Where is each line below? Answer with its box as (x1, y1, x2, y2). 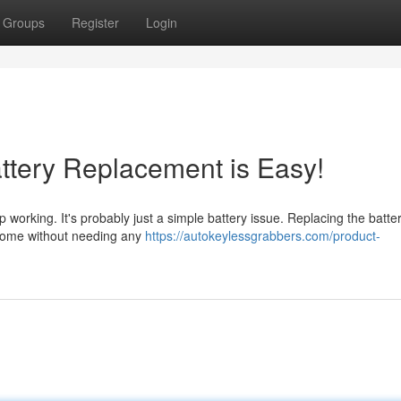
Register (72, 13, 119, 31)
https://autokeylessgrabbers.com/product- (145, 226, 380, 244)
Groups (3, 13, 45, 31)
